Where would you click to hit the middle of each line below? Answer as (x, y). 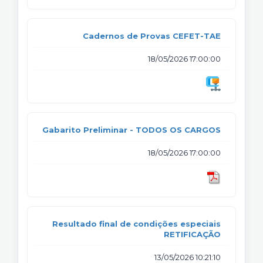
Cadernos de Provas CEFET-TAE (152, 36)
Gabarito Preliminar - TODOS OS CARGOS (131, 129)
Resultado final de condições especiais (136, 223)
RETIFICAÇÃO (192, 234)
